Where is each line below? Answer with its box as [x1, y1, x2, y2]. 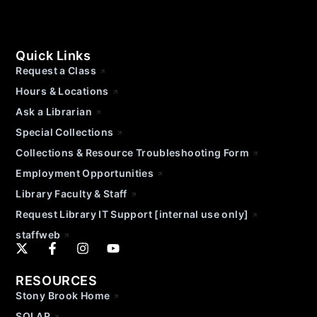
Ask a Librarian [16, 105, 92, 117]
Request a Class [16, 64, 96, 76]
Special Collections [16, 126, 114, 138]
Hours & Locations [16, 85, 109, 97]
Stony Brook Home [16, 289, 110, 301]
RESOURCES [16, 273, 98, 288]
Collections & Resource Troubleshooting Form [16, 146, 250, 158]
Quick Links [16, 48, 91, 63]
